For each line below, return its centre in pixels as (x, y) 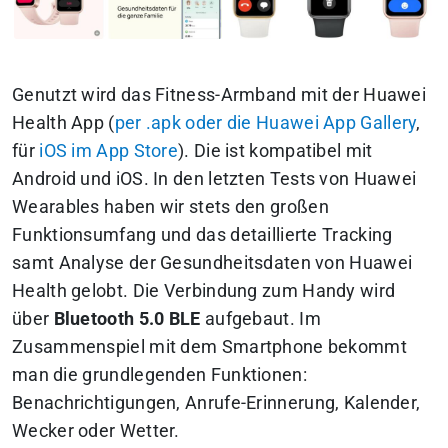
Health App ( (63, 122)
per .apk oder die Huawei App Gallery (265, 122)
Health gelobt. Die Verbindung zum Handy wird (204, 290)
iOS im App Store (109, 150)
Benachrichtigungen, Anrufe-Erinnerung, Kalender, (216, 402)
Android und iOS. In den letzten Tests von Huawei (214, 178)
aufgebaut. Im (260, 318)
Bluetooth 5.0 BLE (127, 318)
